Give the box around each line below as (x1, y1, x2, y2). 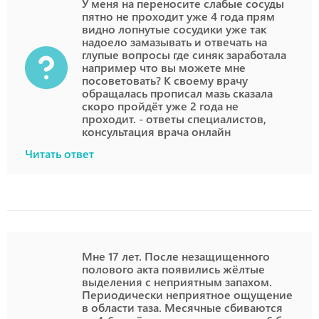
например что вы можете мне (82, 60, 246, 75)
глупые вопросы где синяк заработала (82, 47, 286, 62)
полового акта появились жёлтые (82, 261, 265, 276)
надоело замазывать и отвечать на (82, 34, 267, 49)
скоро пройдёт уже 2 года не (82, 98, 239, 113)
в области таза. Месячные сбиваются (82, 300, 283, 315)
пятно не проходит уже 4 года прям (82, 9, 275, 23)
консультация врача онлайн (82, 124, 231, 139)
